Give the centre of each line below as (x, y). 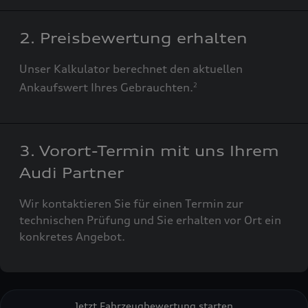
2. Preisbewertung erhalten (133, 38)
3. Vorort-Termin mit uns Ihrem (149, 151)
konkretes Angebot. (72, 237)
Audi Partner (71, 173)
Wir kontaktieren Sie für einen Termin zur (131, 204)
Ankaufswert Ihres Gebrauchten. (106, 88)
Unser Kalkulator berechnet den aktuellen (131, 69)
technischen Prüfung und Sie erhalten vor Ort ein (150, 220)
